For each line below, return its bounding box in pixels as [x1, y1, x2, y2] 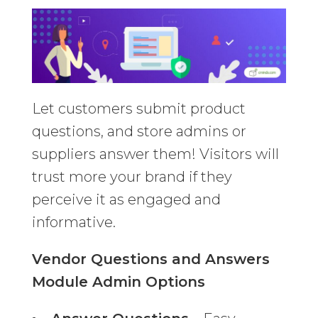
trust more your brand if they [31, 168, 232, 186]
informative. [31, 214, 116, 231]
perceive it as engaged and [31, 191, 221, 209]
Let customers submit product [31, 100, 246, 118]
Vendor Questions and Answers [31, 251, 270, 268]
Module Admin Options [31, 273, 205, 291]
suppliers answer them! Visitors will [31, 146, 279, 163]
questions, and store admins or [31, 123, 246, 141]
